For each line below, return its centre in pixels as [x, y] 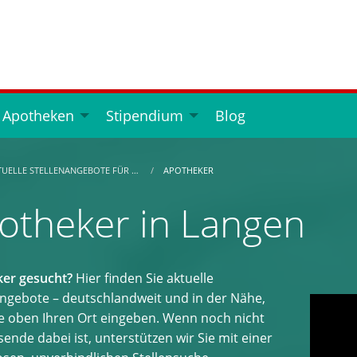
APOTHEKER [188, 171]
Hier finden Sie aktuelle [143, 279]
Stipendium [145, 116]
